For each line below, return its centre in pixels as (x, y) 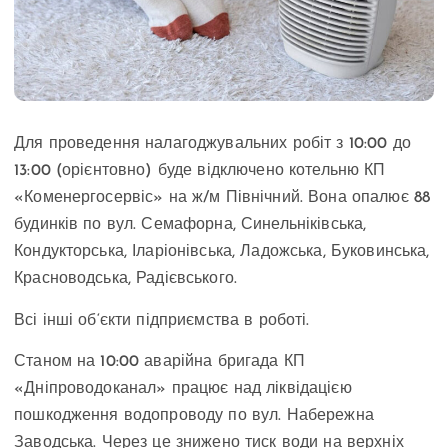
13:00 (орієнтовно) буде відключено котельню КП (200, 171)
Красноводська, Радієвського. (128, 279)
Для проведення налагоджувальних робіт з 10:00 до (212, 144)
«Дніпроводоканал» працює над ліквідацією (183, 388)
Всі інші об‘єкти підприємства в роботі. (164, 320)
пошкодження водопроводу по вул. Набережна (194, 415)
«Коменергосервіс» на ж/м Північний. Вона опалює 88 (222, 198)
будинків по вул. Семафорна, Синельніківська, (190, 225)
